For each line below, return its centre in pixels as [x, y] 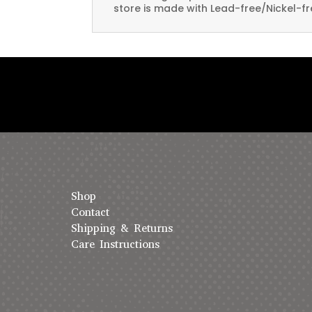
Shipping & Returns [122, 228]
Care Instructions [115, 244]
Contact [90, 212]
